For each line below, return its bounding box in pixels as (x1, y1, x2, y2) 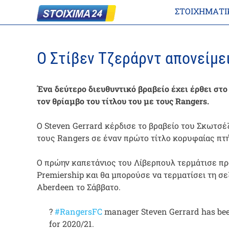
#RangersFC (55, 205, 102, 217)
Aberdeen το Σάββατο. (37, 181, 121, 192)
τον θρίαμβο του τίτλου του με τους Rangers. (37, 95, 209, 106)
